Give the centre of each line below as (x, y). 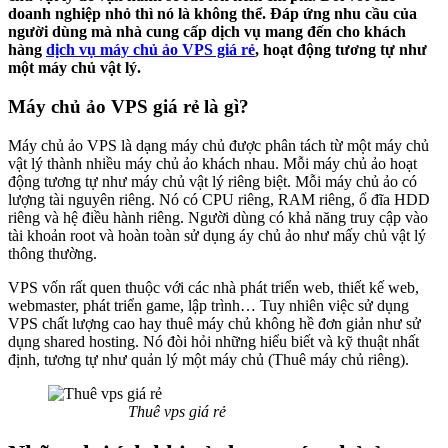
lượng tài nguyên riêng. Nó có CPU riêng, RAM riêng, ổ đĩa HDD (219, 199)
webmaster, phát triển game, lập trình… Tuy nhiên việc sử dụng (208, 305)
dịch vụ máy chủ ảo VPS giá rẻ (150, 50)
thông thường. (52, 253)
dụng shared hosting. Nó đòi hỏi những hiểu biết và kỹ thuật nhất (213, 341)
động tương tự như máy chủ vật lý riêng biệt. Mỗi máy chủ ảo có (212, 181)
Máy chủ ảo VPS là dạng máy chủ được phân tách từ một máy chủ (218, 145)
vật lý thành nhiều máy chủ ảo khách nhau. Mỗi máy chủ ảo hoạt (212, 163)
